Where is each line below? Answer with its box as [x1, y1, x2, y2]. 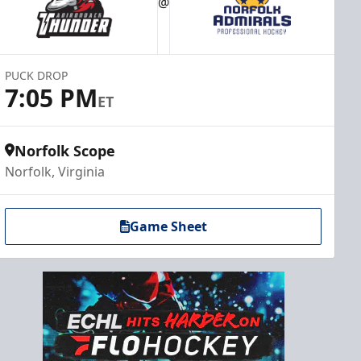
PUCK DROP [5, 68, 68, 83]
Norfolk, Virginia [5, 163, 106, 180]
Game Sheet [129, 218, 207, 235]
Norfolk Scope [15, 141, 116, 160]
